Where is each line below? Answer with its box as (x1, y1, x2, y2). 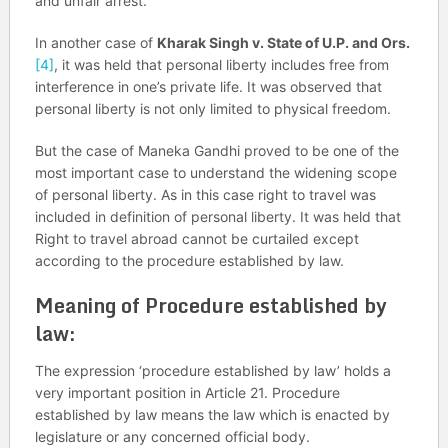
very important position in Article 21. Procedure (34, 383, 340, 401)
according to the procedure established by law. (34, 251, 344, 269)
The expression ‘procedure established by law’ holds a (34, 361, 391, 379)
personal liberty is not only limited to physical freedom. (34, 99, 391, 117)
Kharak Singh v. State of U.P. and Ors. (156, 33, 410, 51)
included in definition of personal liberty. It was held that (34, 207, 401, 225)
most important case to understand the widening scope (34, 163, 397, 181)
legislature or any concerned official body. (34, 427, 310, 445)
